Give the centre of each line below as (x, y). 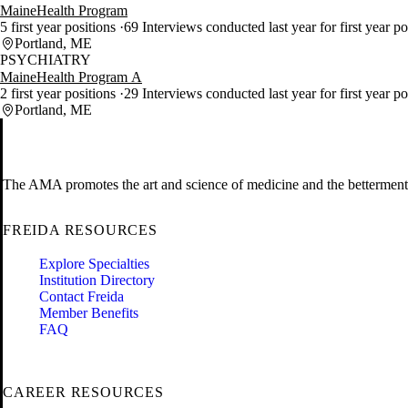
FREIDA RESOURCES (80, 230)
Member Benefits (89, 313)
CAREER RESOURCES (83, 392)
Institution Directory (97, 280)
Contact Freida (82, 297)
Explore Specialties (94, 264)
